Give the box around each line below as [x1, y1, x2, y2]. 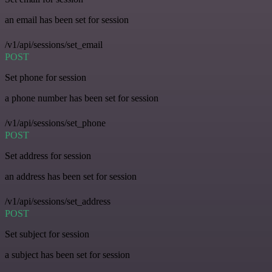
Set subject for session [5, 229, 89, 239]
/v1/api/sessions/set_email [5, 39, 103, 50]
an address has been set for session [5, 171, 137, 182]
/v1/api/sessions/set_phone [5, 118, 106, 128]
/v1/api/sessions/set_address [5, 196, 110, 206]
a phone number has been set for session [5, 93, 158, 103]
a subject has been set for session [5, 250, 130, 260]
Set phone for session [5, 72, 86, 83]
